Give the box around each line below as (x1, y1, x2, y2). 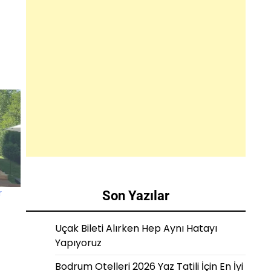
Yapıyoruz (55, 236, 102, 250)
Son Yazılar (102, 188, 169, 203)
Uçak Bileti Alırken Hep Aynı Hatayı (55, 221, 217, 235)
